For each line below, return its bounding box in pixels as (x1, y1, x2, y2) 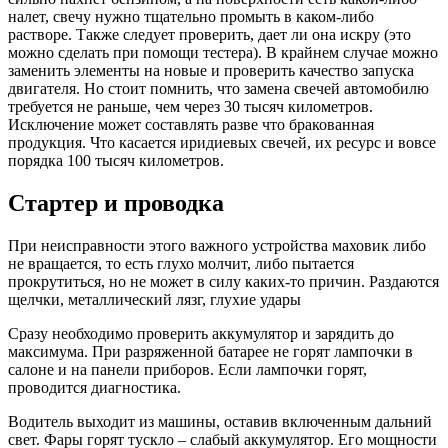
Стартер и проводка (8, 189, 224, 216)
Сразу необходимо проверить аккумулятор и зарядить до (8, 324, 394, 342)
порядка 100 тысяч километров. (8, 151, 224, 169)
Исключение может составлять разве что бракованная (8, 115, 374, 133)
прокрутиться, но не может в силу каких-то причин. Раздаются (8, 272, 439, 290)
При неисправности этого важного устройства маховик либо (8, 236, 426, 254)
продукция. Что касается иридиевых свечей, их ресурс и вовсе (8, 133, 436, 151)
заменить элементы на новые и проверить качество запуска (8, 61, 414, 79)
